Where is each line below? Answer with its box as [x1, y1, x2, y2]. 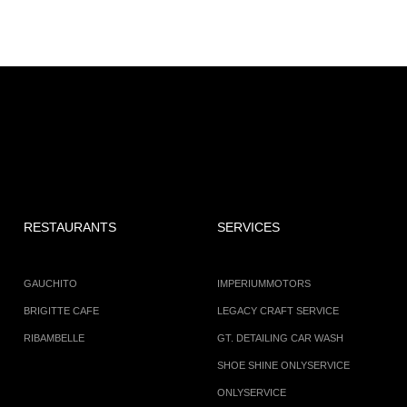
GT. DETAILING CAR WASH [216, 333, 343, 343]
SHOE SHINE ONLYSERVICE [216, 360, 350, 371]
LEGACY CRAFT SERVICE [216, 305, 339, 316]
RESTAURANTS [23, 220, 116, 234]
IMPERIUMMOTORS [216, 278, 311, 289]
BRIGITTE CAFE [23, 305, 99, 316]
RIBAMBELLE [23, 333, 84, 343]
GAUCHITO [23, 278, 77, 289]
